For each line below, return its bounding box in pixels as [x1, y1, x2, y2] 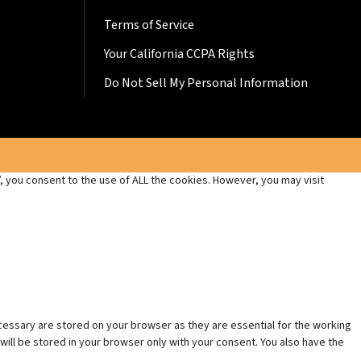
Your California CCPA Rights [103, 45, 255, 64]
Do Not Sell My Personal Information [103, 74, 308, 93]
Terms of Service [103, 16, 194, 35]
